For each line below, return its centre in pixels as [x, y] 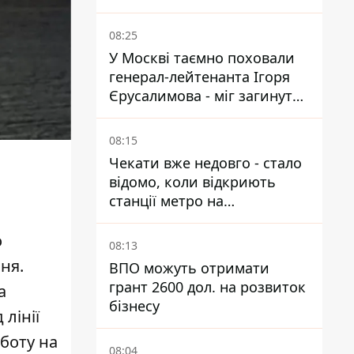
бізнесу [134, 306]
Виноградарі [153, 220]
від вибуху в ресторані [187, 115]
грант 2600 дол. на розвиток [207, 287]
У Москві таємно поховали [202, 58]
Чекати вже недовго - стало [205, 163]
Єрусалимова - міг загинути [205, 96]
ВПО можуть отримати [189, 268]
